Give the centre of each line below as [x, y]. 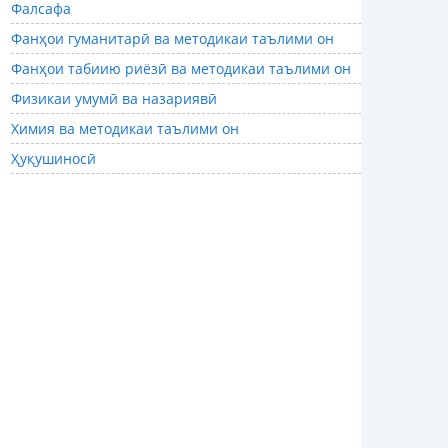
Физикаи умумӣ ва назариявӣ [114, 99]
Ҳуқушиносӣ [53, 159]
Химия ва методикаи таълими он [125, 129]
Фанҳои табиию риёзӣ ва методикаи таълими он [181, 69]
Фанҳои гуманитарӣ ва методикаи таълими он [172, 39]
